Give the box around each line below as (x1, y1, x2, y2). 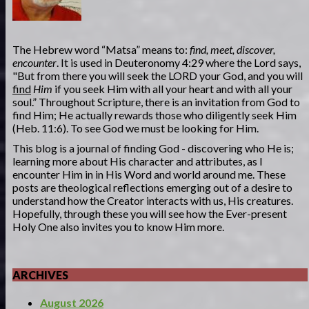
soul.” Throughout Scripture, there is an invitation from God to (12, 95, 300, 109)
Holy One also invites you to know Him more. (12, 220, 224, 234)
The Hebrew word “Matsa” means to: (12, 43, 190, 57)
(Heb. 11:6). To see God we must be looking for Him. (12, 121, 259, 135)
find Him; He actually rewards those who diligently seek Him (12, 108, 297, 122)
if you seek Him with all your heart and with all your (54, 82, 292, 96)
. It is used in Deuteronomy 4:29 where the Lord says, (57, 56, 301, 70)
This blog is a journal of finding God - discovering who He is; (12, 141, 294, 155)
